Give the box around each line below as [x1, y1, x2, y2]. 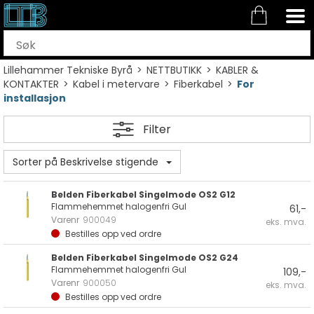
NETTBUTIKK [146, 63, 202, 77]
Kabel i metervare [73, 77, 160, 91]
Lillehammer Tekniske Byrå [4, 63, 132, 77]
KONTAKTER [4, 77, 59, 91]
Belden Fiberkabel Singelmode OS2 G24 [51, 252, 238, 264]
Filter [143, 121, 171, 137]
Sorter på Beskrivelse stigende [60, 155, 158, 169]
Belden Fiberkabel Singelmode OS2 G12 [51, 189, 235, 200]
